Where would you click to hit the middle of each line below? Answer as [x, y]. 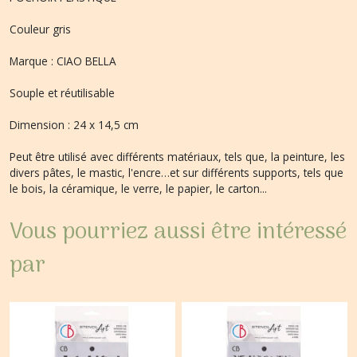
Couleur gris [40, 29]
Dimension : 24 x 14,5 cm [74, 125]
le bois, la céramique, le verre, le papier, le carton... [138, 188]
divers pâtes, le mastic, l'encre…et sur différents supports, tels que [177, 173]
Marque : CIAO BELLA [63, 61]
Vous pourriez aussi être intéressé [178, 233]
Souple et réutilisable [62, 93]
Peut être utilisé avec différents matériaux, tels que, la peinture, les [177, 157]
